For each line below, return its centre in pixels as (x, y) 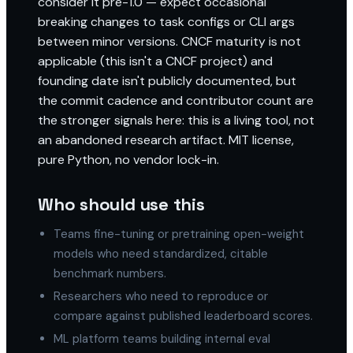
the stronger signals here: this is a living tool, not (176, 120)
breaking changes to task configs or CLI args (166, 22)
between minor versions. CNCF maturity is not (169, 41)
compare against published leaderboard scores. (183, 316)
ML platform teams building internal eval (162, 339)
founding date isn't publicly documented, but (167, 81)
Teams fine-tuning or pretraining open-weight (179, 234)
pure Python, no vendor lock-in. (128, 160)
